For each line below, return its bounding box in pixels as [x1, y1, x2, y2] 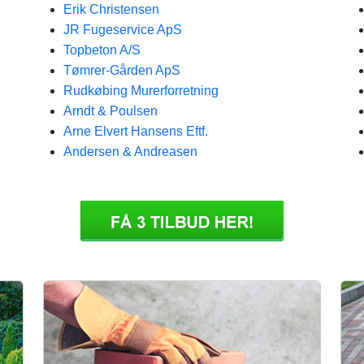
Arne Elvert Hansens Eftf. [63, 124, 208, 138]
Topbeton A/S [63, 43, 141, 57]
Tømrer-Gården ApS [63, 63, 180, 77]
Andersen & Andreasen [63, 145, 197, 158]
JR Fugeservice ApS [63, 23, 182, 37]
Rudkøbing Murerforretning [63, 84, 219, 97]
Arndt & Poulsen [63, 104, 158, 118]
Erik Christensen [63, 2, 159, 16]
